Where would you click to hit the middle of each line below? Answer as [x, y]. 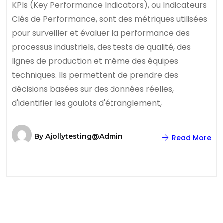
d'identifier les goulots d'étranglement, [87, 103]
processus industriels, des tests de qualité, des [101, 47]
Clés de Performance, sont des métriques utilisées [110, 19]
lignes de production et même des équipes [95, 61]
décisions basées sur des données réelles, [93, 89]
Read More [190, 138]
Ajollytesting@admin [84, 136]
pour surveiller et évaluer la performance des [101, 33]
